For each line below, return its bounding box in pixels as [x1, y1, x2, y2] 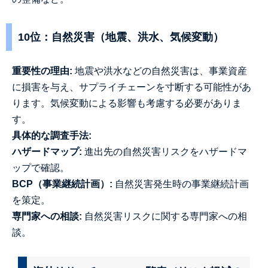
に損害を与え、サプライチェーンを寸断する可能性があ [12, 82, 251, 92]
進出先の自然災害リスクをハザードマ [82, 147, 247, 157]
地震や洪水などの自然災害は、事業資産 [72, 66, 247, 76]
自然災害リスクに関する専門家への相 [82, 211, 247, 221]
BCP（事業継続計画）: [12, 179, 112, 189]
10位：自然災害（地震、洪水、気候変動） [18, 31, 224, 43]
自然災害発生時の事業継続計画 [112, 179, 249, 189]
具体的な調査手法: [12, 130, 92, 141]
